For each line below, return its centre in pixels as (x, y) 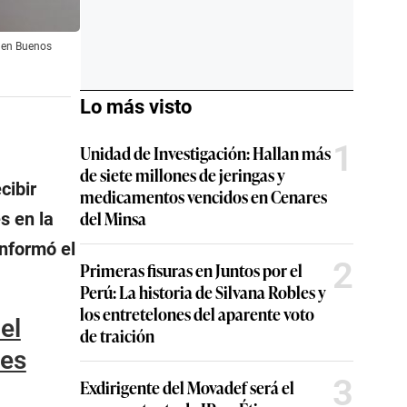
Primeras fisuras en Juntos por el (191, 270)
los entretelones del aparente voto (197, 313)
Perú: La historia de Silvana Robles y (203, 292)
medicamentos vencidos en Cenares (203, 196)
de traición (117, 335)
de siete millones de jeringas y (183, 174)
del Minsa (113, 218)
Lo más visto (136, 107)
